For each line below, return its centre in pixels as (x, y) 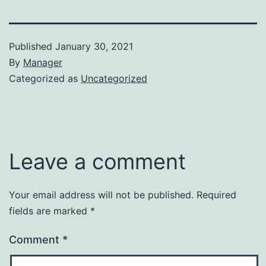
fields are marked (50, 210)
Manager (43, 62)
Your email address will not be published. (101, 194)
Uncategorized (114, 78)
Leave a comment (97, 161)
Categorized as (45, 78)
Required (216, 194)
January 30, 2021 (94, 46)
